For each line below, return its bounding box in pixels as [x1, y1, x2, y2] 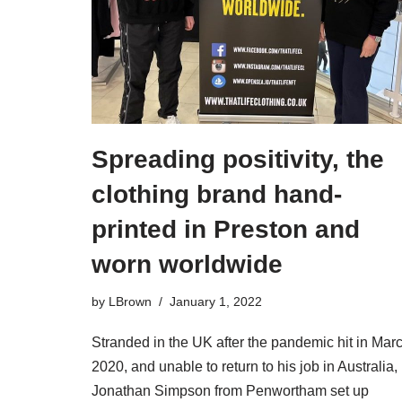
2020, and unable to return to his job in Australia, [92, 359, 398, 375]
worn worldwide [92, 250, 283, 279]
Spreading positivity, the [92, 145, 384, 174]
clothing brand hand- [92, 180, 342, 209]
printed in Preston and [92, 215, 360, 244]
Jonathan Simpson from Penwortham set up [92, 383, 369, 399]
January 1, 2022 [170, 294, 262, 310]
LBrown [109, 294, 152, 310]
